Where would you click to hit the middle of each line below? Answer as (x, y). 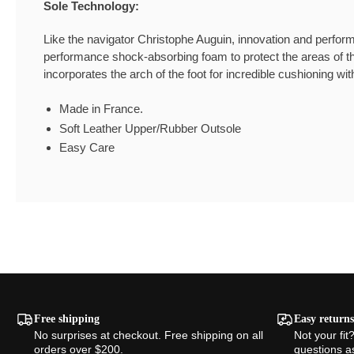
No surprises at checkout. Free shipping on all (149, 335)
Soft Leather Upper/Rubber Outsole (150, 128)
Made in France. (101, 109)
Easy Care (87, 147)
